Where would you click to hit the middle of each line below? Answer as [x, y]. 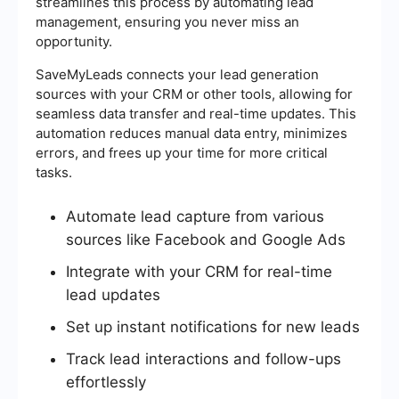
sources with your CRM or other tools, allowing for [194, 94]
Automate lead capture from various [195, 217]
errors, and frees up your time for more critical [182, 153]
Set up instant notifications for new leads [213, 327]
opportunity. [74, 42]
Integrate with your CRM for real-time [199, 272]
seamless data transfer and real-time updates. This [196, 114]
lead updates [113, 295]
